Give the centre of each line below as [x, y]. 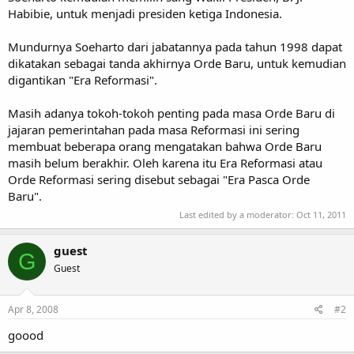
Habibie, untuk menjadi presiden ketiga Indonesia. [145, 13]
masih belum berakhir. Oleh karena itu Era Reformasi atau [165, 162]
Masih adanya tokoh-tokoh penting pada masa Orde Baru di [171, 113]
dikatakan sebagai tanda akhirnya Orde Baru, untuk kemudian [177, 63]
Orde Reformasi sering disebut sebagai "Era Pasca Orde [159, 179]
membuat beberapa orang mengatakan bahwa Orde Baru [165, 146]
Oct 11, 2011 [321, 215]
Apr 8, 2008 [33, 309]
